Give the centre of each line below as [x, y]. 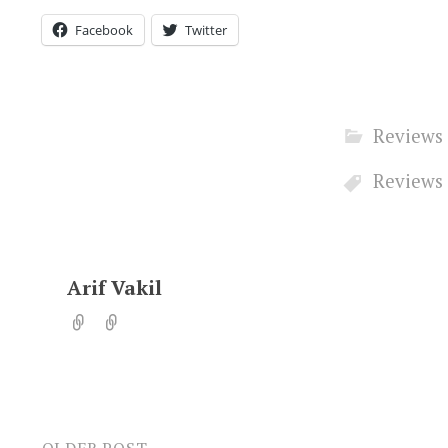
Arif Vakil [114, 287]
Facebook [103, 30]
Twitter [205, 30]
